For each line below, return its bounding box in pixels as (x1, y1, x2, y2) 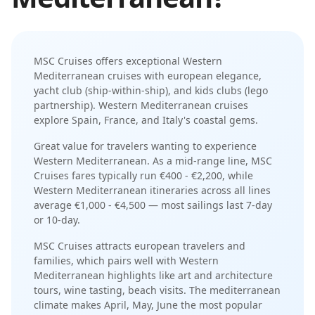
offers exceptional (93, 54, 183, 67)
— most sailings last (146, 198, 243, 212)
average (34, 198, 72, 212)
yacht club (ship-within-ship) (34, 84, 168, 97)
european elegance (167, 69, 259, 82)
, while (222, 169, 253, 182)
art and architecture (178, 269, 273, 282)
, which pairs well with (71, 254, 179, 267)
